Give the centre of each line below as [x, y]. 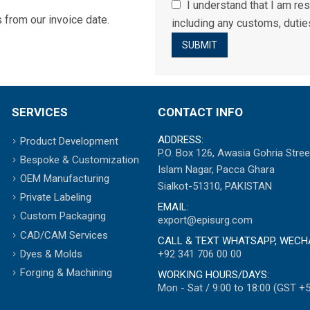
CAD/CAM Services [64, 235]
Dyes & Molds [51, 254]
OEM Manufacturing [64, 179]
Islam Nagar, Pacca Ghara [216, 169]
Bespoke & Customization [79, 159]
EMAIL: [173, 207]
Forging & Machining [66, 273]
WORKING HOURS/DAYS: [213, 274]
